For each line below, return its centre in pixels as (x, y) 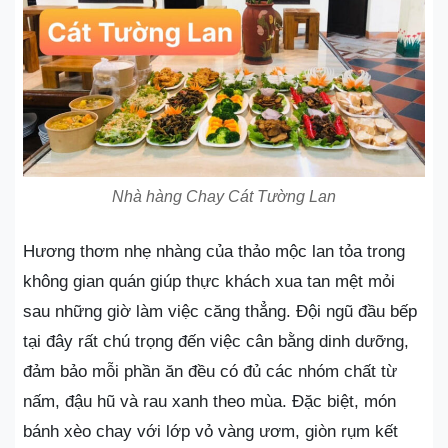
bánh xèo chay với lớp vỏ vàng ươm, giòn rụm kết (210, 432)
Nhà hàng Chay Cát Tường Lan (224, 197)
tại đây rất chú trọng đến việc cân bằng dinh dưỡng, (216, 342)
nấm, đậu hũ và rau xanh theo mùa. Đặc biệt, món (209, 402)
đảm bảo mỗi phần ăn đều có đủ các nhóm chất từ (210, 372)
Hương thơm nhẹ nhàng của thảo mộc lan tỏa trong (214, 252)
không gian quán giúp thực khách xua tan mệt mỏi (209, 282)
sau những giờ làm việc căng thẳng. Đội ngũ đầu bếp (220, 312)
